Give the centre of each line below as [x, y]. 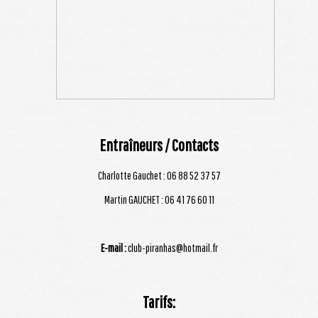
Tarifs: [159, 301]
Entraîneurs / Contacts [159, 144]
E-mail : [113, 247]
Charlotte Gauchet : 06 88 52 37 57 [159, 175]
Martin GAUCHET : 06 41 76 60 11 [159, 199]
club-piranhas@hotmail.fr [172, 247]
